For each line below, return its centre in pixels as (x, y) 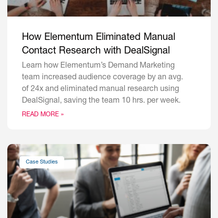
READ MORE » (43, 115)
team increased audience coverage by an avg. (102, 78)
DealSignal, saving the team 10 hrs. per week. (101, 101)
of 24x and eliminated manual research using (100, 90)
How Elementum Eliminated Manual (99, 38)
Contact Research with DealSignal (96, 52)
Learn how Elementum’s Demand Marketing (98, 66)
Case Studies (42, 162)
